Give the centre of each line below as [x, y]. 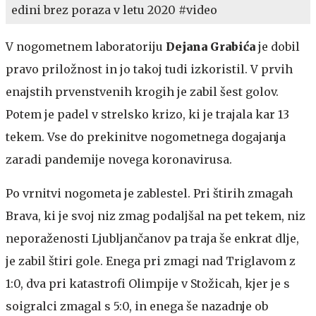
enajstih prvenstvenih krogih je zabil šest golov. [142, 91]
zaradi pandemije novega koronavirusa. [119, 159]
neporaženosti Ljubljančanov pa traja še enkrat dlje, [152, 238]
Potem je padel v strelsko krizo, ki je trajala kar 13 [147, 114]
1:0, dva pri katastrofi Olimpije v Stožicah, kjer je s [148, 283]
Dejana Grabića [212, 46]
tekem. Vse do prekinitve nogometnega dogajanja [146, 136]
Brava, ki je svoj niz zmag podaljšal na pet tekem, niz [156, 215]
